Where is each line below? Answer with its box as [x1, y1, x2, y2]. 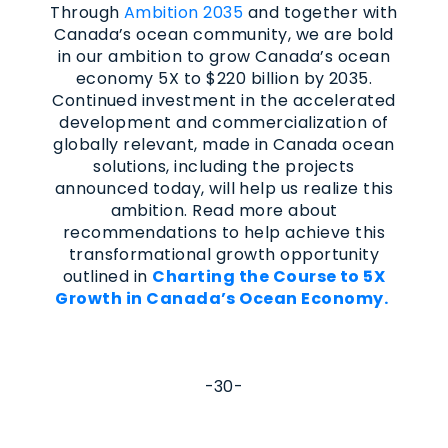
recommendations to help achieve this [62, 220, 386, 244]
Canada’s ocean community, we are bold [54, 22, 394, 46]
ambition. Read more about [110, 198, 338, 222]
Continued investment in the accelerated [52, 88, 396, 112]
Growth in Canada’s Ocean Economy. [55, 286, 389, 310]
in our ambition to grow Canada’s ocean [57, 44, 391, 68]
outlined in [62, 264, 153, 288]
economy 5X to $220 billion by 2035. [75, 66, 373, 90]
